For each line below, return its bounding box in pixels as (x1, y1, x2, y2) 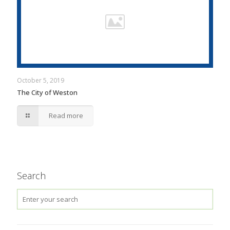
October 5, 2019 (17, 75, 64, 85)
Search (17, 169, 46, 182)
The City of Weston (17, 87, 78, 97)
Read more (49, 110, 84, 120)
